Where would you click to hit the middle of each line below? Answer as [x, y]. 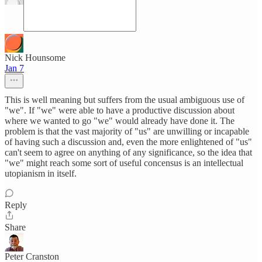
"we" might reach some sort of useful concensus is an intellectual [124, 163]
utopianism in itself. [41, 173]
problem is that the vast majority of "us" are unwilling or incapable [127, 131]
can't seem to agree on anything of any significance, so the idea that [128, 152]
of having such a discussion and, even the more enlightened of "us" [128, 142]
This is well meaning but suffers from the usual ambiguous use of [125, 100]
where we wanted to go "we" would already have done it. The [120, 121]
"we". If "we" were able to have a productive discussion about [120, 110]
